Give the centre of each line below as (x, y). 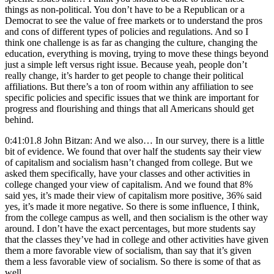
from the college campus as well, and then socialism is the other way (136, 217)
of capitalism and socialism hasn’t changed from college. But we (129, 162)
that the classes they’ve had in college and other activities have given (137, 239)
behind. (19, 119)
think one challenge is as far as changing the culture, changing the (131, 42)
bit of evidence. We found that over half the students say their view (133, 151)
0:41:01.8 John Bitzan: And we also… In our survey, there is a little (135, 140)
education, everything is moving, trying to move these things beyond (137, 53)
